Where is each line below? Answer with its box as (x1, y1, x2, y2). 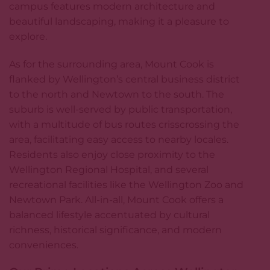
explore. (9, 30, 47, 42)
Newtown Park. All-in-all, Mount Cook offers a (9, 193, 224, 206)
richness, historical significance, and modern (9, 224, 222, 236)
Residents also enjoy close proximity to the (9, 148, 215, 160)
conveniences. (9, 239, 78, 251)
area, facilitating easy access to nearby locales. (9, 133, 228, 145)
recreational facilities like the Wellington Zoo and (9, 178, 243, 190)
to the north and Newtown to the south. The (9, 88, 224, 100)
